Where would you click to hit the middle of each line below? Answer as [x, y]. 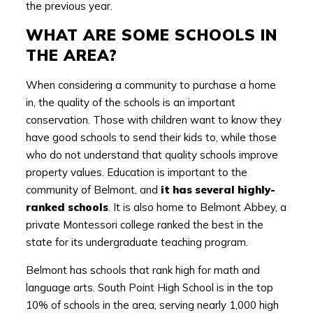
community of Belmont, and [93, 189]
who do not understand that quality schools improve [152, 154]
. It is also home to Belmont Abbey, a [197, 207]
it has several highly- [218, 189]
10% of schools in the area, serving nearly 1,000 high [152, 305]
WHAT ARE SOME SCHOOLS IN [151, 35]
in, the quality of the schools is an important [130, 102]
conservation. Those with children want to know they [153, 119]
